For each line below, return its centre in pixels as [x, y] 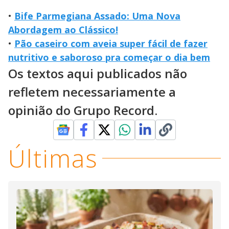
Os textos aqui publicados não [98, 73]
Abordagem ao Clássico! [63, 29]
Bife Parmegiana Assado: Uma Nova [97, 16]
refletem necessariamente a [92, 91]
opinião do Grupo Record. [83, 110]
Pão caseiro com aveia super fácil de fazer [111, 43]
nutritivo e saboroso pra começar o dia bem [109, 57]
